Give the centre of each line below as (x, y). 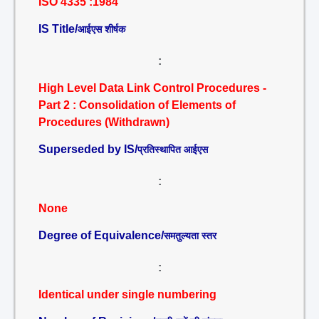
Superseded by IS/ (88, 149)
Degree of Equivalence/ (101, 235)
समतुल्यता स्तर (190, 236)
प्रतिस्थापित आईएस (173, 150)
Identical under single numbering (127, 294)
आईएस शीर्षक (101, 29)
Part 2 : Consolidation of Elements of (137, 105)
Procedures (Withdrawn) (104, 122)
